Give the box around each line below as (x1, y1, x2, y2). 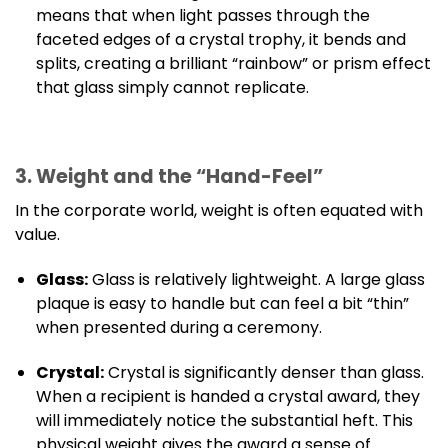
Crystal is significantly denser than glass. (103, 360, 424, 384)
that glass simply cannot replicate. (35, 75, 309, 99)
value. (15, 222, 60, 246)
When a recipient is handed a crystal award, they (35, 384, 420, 408)
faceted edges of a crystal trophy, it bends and (35, 27, 406, 51)
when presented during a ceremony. (35, 315, 322, 339)
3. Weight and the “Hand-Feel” (15, 163, 323, 191)
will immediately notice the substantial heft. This (35, 408, 413, 432)
